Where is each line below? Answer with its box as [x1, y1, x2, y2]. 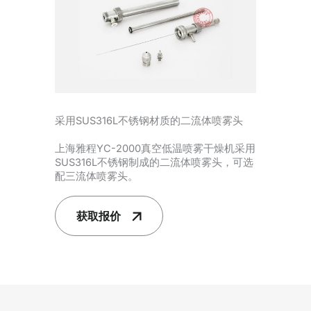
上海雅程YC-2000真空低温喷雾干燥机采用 [55, 142, 255, 155]
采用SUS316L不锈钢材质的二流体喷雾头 [55, 115, 243, 128]
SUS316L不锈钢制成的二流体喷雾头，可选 [55, 156, 253, 169]
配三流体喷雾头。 [55, 170, 138, 183]
